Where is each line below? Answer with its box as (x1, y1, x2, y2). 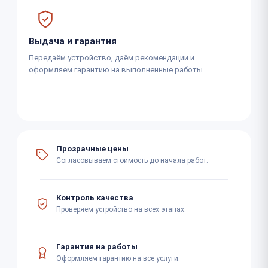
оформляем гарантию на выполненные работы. (29, 65, 205, 74)
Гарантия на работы (56, 242, 138, 251)
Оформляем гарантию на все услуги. (56, 254, 180, 263)
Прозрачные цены (56, 144, 129, 153)
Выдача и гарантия (29, 35, 117, 47)
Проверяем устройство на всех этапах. (56, 205, 186, 214)
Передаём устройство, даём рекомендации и (29, 53, 194, 62)
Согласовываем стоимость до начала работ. (56, 156, 208, 165)
